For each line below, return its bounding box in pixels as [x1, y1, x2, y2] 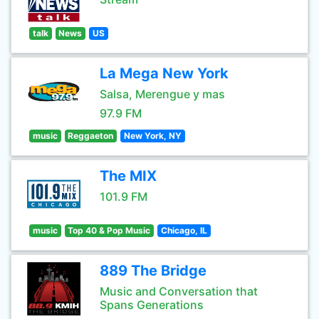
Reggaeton [68, 130, 114, 141]
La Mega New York [100, 65, 229, 82]
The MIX [100, 167, 157, 184]
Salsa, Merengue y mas [100, 87, 225, 101]
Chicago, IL [160, 225, 207, 236]
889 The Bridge [100, 262, 206, 279]
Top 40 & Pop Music [68, 225, 151, 236]
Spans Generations [100, 298, 204, 312]
